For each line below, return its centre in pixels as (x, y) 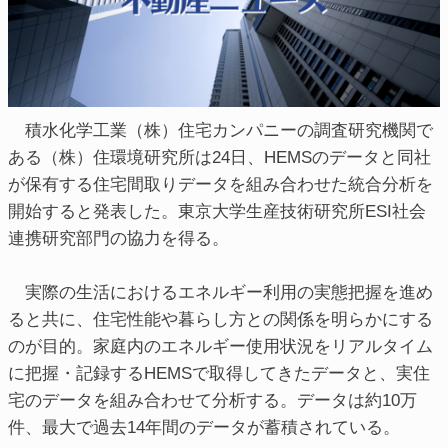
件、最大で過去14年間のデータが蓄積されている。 (204, 426)
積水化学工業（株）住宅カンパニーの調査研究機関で (220, 129)
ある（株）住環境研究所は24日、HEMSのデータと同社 (219, 156)
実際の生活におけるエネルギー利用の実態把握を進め (220, 291)
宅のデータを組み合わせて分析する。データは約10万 (212, 399)
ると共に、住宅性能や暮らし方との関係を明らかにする (220, 318)
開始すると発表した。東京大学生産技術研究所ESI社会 (217, 210)
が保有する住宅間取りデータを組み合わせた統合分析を (220, 183)
